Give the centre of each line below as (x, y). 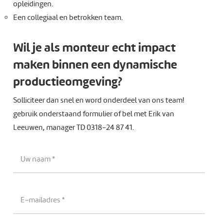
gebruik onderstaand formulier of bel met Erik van (93, 114)
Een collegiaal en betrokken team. (68, 18)
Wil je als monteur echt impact (94, 47)
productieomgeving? (67, 82)
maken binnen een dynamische (95, 64)
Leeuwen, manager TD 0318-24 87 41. (73, 127)
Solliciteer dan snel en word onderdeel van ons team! (99, 100)
